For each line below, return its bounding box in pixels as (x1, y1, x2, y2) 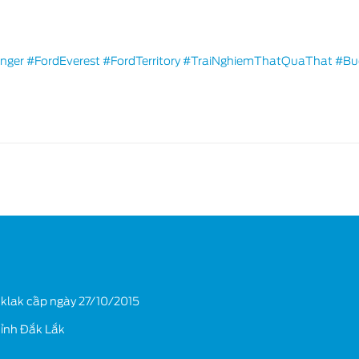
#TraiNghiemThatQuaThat (183, 54, 333, 67)
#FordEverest (26, 54, 100, 67)
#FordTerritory (103, 54, 180, 67)
